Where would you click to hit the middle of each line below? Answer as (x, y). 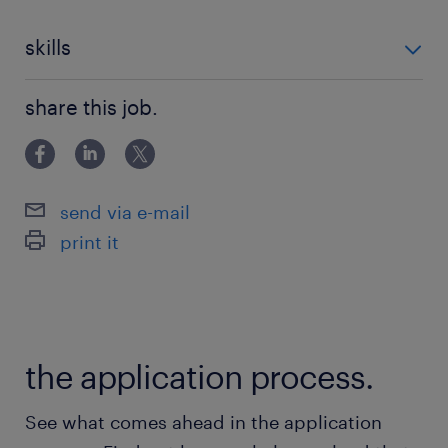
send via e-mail (125, 211)
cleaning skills (77, 91)
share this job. (91, 107)
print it (89, 241)
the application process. (199, 376)
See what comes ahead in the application (203, 421)
